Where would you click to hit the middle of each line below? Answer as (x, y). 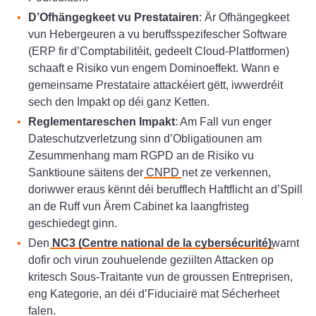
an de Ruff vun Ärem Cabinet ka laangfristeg (139, 206)
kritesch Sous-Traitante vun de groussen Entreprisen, (160, 276)
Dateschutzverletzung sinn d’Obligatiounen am (145, 138)
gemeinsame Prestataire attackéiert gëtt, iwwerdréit (156, 85)
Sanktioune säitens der (87, 172)
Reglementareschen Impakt (102, 121)
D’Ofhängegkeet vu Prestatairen (114, 17)
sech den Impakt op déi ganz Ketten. (119, 102)
